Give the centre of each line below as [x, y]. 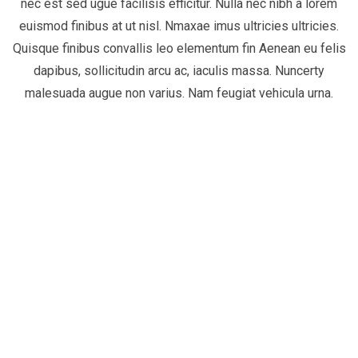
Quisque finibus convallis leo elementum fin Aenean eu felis [179, 49]
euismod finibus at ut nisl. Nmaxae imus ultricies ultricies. [179, 26]
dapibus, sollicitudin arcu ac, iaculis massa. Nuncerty [179, 71]
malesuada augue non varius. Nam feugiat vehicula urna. [179, 93]
